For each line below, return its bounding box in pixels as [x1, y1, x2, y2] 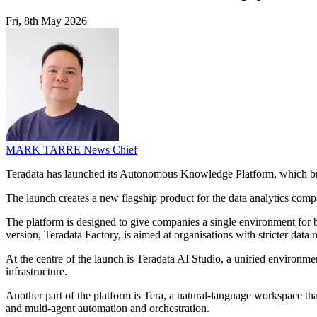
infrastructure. [6, 265, 67, 278]
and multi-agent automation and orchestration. [6, 302, 209, 315]
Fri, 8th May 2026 [6, 15, 87, 28]
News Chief [83, 144, 137, 156]
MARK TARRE [6, 144, 83, 156]
